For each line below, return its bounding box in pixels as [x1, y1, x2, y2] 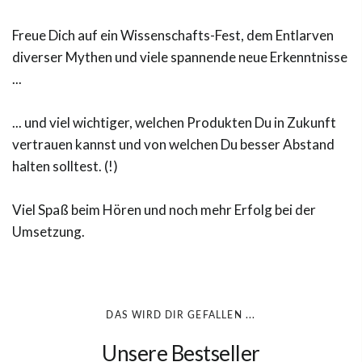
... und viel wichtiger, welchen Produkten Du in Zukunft [12, 113, 336, 131]
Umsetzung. [12, 222, 85, 240]
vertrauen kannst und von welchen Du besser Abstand [12, 135, 335, 153]
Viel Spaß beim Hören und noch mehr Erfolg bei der [12, 200, 316, 218]
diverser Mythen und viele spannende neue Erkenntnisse [12, 48, 347, 65]
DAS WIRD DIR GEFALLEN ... [106, 308, 256, 321]
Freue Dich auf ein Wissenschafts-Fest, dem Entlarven [12, 26, 334, 44]
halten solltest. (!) [12, 157, 118, 175]
